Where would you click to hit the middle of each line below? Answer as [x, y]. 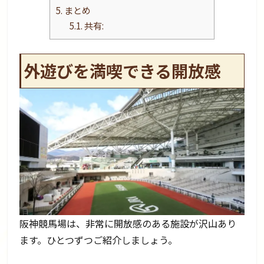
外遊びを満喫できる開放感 [123, 71]
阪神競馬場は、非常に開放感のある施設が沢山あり [128, 223]
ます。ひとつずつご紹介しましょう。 [99, 240]
